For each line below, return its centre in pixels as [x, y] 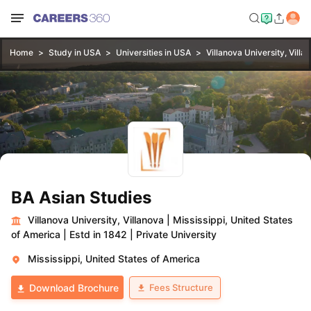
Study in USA [74, 52]
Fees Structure [181, 287]
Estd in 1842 [98, 234]
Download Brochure [74, 288]
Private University [176, 234]
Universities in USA [153, 52]
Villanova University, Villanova [96, 220]
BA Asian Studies [81, 197]
